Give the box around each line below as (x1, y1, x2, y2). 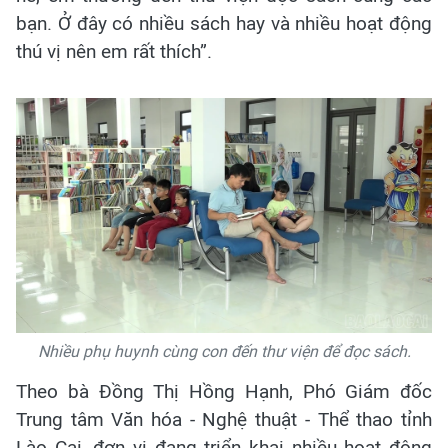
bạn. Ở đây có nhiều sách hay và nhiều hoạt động (16, 12, 432, 36)
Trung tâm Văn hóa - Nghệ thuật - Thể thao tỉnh (16, 407, 432, 431)
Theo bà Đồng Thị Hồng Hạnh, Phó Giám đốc (16, 379, 432, 403)
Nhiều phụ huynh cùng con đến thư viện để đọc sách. (37, 341, 411, 361)
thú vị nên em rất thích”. (16, 40, 212, 64)
